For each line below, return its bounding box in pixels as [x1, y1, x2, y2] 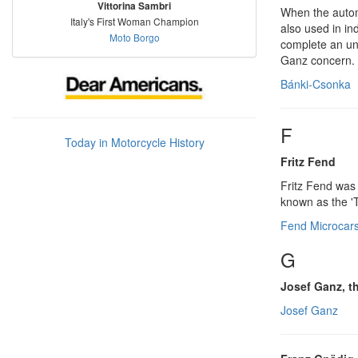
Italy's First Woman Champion [70, 14, 199, 28]
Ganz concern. [280, 51, 355, 68]
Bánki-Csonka [280, 75, 351, 92]
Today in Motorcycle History [64, 133, 205, 150]
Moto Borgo [109, 30, 160, 44]
